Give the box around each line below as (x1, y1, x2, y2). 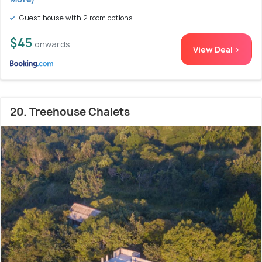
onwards (35, 39, 70, 50)
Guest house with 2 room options (17, 13, 133, 23)
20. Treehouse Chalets (10, 105, 130, 120)
